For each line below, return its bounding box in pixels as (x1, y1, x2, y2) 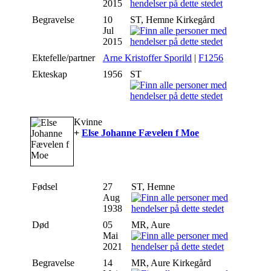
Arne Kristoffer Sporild (103, 53, 192, 64)
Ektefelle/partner (32, 53, 97, 64)
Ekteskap (32, 69, 70, 80)
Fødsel (32, 181, 60, 192)
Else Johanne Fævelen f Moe (82, 128, 199, 139)
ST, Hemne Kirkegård (130, 15, 217, 25)
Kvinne (74, 117, 102, 128)
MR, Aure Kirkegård (131, 258, 214, 269)
